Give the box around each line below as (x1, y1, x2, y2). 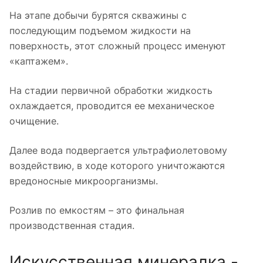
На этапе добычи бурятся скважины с (9, 9, 187, 21)
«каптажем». (9, 55, 68, 67)
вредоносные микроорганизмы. (9, 174, 158, 187)
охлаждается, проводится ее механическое (9, 99, 214, 112)
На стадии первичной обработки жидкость (9, 84, 213, 96)
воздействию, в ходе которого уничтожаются (9, 159, 225, 171)
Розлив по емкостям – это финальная (9, 204, 184, 216)
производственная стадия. (9, 219, 134, 231)
